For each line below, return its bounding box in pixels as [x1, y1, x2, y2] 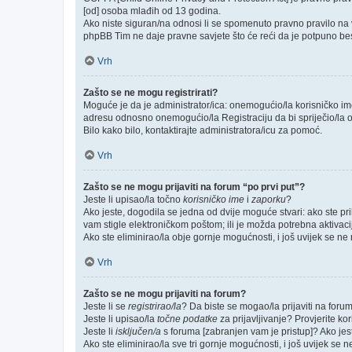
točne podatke [157, 313, 218, 324]
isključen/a [115, 326, 161, 337]
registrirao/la [128, 301, 181, 312]
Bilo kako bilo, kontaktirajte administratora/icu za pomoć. [83, 125, 322, 136]
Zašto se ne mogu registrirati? [83, 87, 218, 98]
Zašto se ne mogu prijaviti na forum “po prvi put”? [83, 181, 305, 192]
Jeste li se [83, 301, 128, 312]
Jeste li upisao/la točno [83, 194, 183, 205]
